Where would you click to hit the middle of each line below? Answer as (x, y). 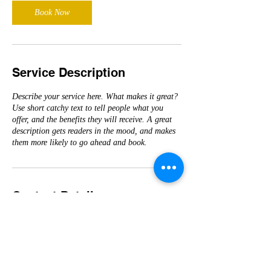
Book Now (52, 12)
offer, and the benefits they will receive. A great (92, 119)
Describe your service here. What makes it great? (95, 96)
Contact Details (56, 196)
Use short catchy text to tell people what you (88, 108)
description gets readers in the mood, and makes (94, 131)
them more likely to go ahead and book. (80, 142)
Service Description (69, 73)
